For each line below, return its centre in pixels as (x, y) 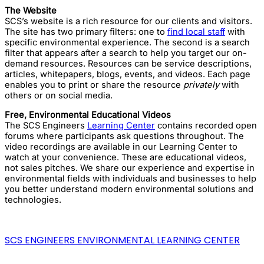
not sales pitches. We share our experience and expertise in (130, 168)
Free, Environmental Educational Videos (88, 115)
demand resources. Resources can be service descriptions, (128, 63)
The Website (31, 10)
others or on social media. (59, 95)
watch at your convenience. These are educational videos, (126, 157)
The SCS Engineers (46, 125)
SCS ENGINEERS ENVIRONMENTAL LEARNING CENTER (122, 240)
